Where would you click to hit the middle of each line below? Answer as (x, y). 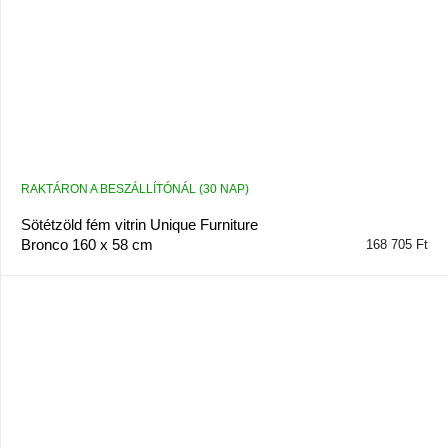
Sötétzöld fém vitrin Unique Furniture (139, 224)
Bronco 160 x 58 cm (86, 244)
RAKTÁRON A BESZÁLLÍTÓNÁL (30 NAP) (134, 188)
